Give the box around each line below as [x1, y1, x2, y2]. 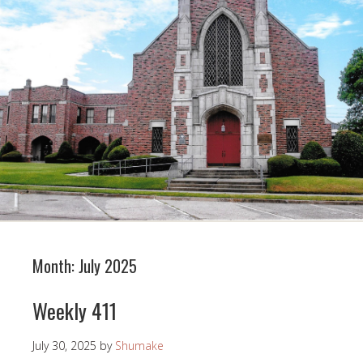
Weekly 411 [32, 295, 117, 327]
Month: [32, 254, 79, 279]
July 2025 [79, 254, 137, 279]
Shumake [115, 338, 164, 354]
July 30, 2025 [32, 338, 96, 354]
